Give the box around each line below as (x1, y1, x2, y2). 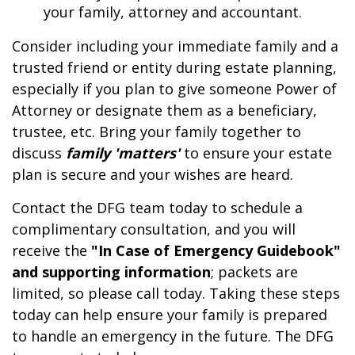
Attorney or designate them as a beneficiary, (12, 101, 317, 120)
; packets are (211, 262, 298, 282)
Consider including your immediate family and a (12, 36, 338, 56)
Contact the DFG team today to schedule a (12, 198, 303, 218)
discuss (12, 143, 66, 163)
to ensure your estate (180, 143, 332, 163)
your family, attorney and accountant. (44, 2, 302, 22)
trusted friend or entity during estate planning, (12, 58, 337, 78)
